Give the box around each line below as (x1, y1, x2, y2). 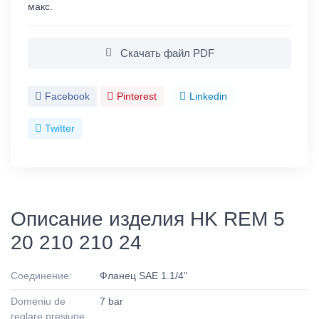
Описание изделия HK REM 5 (11, 207, 285, 230)
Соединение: (11, 269, 72, 281)
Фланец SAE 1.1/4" (100, 269, 188, 281)
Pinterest (117, 90, 157, 102)
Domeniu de (11, 295, 66, 307)
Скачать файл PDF (117, 46, 214, 59)
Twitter (45, 122, 75, 134)
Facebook (45, 90, 90, 102)
